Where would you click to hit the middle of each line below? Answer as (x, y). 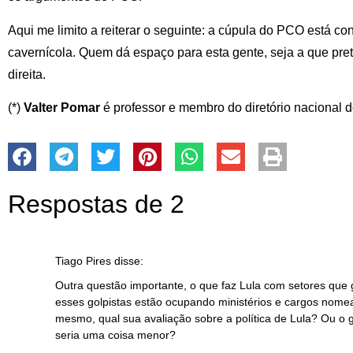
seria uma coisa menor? (115, 335)
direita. (27, 74)
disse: (129, 260)
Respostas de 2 (96, 204)
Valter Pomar (62, 108)
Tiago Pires (83, 260)
